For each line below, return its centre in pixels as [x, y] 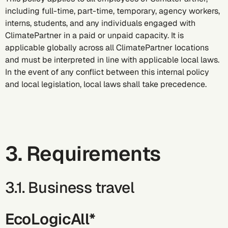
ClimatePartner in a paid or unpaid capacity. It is [94, 35]
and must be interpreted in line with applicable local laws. [112, 60]
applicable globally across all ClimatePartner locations [107, 48]
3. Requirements [83, 154]
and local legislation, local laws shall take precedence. [106, 84]
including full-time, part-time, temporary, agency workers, [112, 11]
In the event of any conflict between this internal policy [107, 72]
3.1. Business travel [69, 188]
